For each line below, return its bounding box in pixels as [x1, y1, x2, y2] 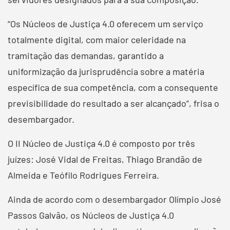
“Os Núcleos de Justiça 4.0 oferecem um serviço [8, 17, 203, 29]
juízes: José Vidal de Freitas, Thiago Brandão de [8, 153, 202, 165]
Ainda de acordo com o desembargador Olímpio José [8, 193, 221, 205]
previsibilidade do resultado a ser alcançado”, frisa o [8, 97, 219, 109]
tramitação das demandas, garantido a [8, 49, 164, 61]
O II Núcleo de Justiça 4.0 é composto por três [8, 137, 195, 149]
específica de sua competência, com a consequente [8, 81, 218, 93]
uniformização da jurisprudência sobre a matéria [8, 65, 204, 77]
